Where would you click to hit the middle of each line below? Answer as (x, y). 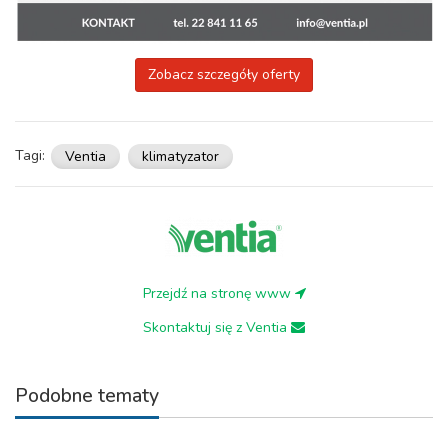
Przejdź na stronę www (218, 294)
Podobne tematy (87, 396)
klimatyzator (180, 156)
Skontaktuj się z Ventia (217, 328)
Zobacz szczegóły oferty (224, 75)
